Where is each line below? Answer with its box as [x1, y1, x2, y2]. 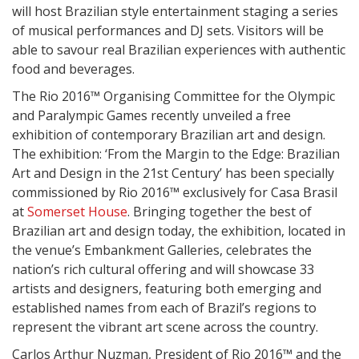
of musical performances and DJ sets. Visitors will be [12, 22, 324, 39]
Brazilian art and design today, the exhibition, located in [12, 222, 345, 240]
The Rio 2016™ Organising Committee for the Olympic [12, 87, 335, 105]
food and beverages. [12, 60, 135, 78]
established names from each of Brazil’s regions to [12, 299, 317, 317]
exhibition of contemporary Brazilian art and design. [12, 126, 325, 143]
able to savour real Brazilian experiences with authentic [12, 41, 345, 58]
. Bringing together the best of [127, 203, 312, 220]
